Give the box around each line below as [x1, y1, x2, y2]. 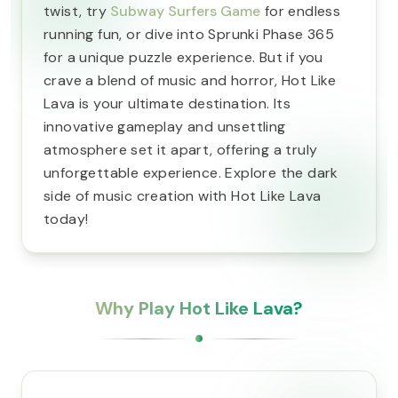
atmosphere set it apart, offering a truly [44, 140, 318, 159]
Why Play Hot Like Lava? [95, 297, 303, 320]
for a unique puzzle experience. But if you [44, 48, 323, 67]
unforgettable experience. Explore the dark [44, 163, 338, 182]
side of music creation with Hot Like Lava [44, 187, 322, 205]
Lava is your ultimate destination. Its [44, 94, 291, 113]
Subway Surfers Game [110, 2, 261, 20]
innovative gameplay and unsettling [44, 117, 286, 136]
